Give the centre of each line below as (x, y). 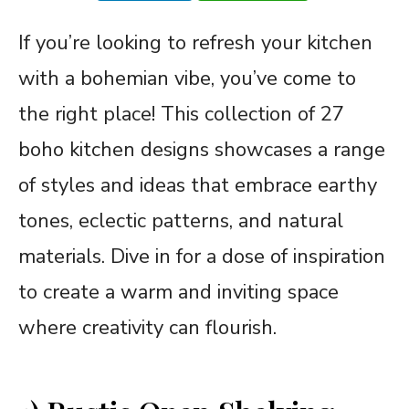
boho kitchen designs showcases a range (202, 149)
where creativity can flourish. (147, 327)
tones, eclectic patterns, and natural (181, 220)
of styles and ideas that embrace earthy (198, 185)
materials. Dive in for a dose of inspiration (202, 256)
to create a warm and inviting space (178, 292)
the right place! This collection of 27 (181, 114)
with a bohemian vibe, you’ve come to (187, 78)
